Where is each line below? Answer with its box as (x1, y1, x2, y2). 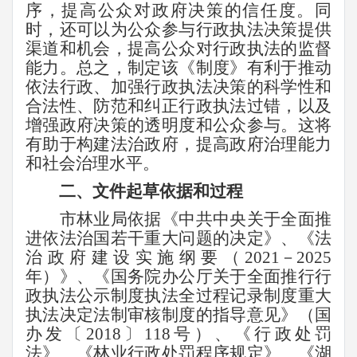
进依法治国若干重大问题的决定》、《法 (25, 228, 331, 248)
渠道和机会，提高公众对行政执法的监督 (25, 39, 331, 59)
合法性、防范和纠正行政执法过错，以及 (25, 96, 331, 116)
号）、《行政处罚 (171, 324, 332, 343)
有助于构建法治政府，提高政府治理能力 (25, 135, 331, 155)
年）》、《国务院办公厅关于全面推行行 (25, 266, 331, 286)
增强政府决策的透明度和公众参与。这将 (25, 116, 331, 135)
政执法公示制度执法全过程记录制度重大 (25, 285, 331, 305)
